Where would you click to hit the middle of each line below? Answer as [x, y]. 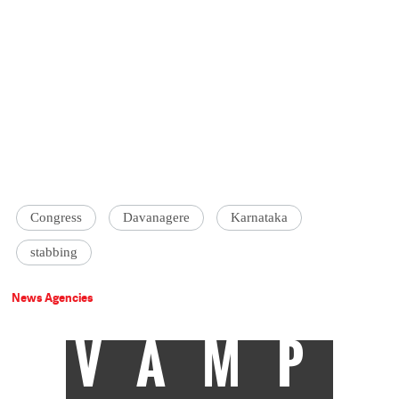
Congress [57, 218]
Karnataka [260, 218]
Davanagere [157, 218]
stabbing [54, 252]
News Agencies [53, 298]
